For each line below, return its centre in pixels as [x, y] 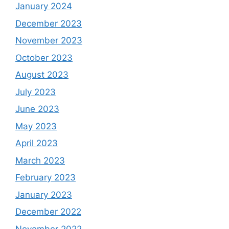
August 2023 [42, 75]
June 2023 [37, 109]
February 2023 [45, 177]
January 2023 [44, 194]
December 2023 [49, 23]
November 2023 [49, 40]
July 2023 [36, 92]
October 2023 [44, 58]
